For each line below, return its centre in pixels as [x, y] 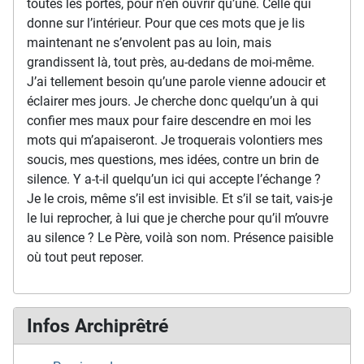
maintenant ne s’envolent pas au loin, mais [149, 43]
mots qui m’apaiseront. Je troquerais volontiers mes [175, 140]
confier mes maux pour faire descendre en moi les [169, 121]
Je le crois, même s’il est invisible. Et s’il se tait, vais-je [180, 199]
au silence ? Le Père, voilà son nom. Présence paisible [180, 238]
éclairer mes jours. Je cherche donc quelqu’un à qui [173, 101]
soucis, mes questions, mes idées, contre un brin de [173, 160]
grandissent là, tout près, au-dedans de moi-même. [171, 62]
